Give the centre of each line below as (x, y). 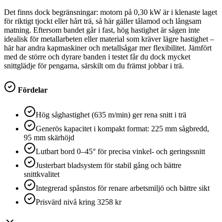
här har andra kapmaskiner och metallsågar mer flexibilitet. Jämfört (108, 48)
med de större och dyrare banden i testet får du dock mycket (97, 57)
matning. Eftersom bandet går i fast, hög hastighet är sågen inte (102, 30)
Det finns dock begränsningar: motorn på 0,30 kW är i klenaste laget (111, 12)
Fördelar (32, 90)
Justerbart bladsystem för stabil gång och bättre (109, 165)
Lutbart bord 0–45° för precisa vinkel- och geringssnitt (120, 151)
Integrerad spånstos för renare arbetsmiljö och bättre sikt (123, 188)
